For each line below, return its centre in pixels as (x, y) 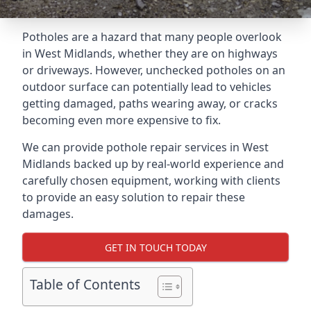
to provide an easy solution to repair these (134, 197)
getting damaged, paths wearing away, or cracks (150, 103)
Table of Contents (85, 285)
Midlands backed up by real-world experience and (153, 164)
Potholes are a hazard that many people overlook (152, 37)
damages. (48, 214)
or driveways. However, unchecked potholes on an (154, 70)
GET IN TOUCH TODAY (155, 247)
